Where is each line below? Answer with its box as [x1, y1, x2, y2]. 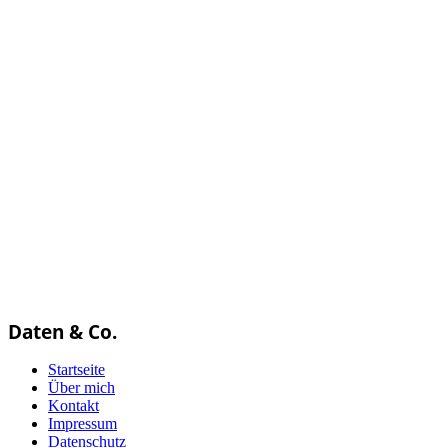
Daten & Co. [8, 319, 117, 345]
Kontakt [48, 397, 99, 415]
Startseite [48, 361, 105, 379]
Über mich [48, 379, 115, 397]
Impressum [48, 415, 117, 433]
